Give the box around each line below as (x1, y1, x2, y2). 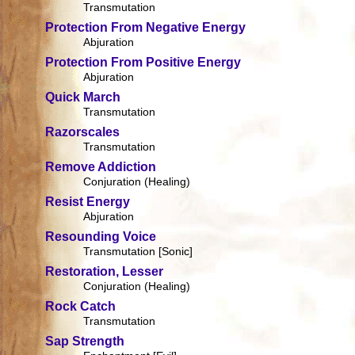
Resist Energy (45, 195, 131, 209)
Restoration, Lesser (45, 265, 164, 279)
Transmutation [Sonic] (83, 245, 193, 258)
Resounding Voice (45, 230, 157, 244)
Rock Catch (45, 300, 116, 314)
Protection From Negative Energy (45, 21, 246, 35)
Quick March (45, 90, 121, 105)
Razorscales (45, 125, 120, 139)
